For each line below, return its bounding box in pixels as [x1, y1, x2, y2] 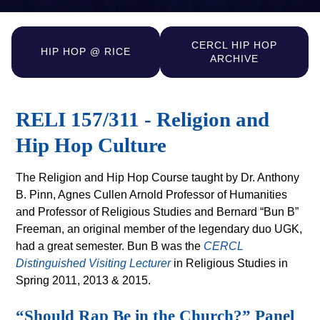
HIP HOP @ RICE [41, 46, 131, 58]
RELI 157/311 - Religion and [16, 107, 270, 131]
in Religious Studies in [171, 256, 289, 269]
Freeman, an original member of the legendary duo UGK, [16, 222, 303, 235]
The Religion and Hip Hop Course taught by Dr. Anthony [16, 171, 300, 184]
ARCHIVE [210, 52, 259, 64]
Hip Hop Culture [16, 133, 167, 156]
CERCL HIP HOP [191, 39, 277, 51]
